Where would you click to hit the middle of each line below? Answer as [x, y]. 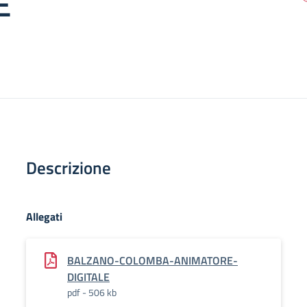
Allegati [44, 217]
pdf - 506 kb [92, 292]
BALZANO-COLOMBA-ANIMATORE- [152, 260]
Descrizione [69, 168]
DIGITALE [88, 277]
